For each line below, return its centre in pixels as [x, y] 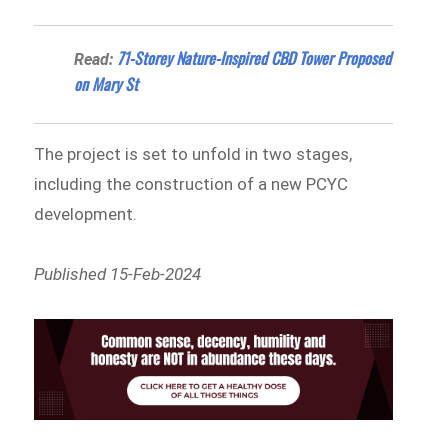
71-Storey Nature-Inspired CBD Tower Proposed [254, 58]
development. [88, 214]
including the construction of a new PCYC [191, 184]
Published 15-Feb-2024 [118, 273]
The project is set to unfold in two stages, [193, 154]
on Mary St [106, 84]
